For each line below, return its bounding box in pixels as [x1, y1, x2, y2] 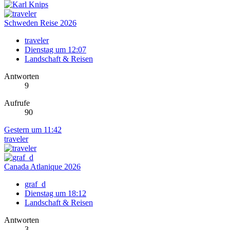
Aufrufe [4, 99, 30, 108]
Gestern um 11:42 [4, 125, 62, 135]
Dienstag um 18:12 [25, 189, 86, 198]
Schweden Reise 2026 [4, 18, 76, 28]
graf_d [25, 180, 46, 189]
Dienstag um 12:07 [25, 45, 86, 54]
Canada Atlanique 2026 [4, 162, 81, 171]
